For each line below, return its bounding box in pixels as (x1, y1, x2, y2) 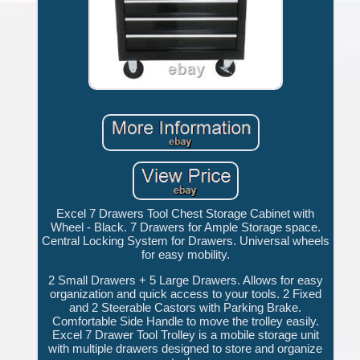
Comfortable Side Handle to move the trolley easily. (51, 314, 319, 329)
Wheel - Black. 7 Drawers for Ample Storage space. (50, 220, 321, 235)
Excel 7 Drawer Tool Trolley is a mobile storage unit (51, 328, 319, 342)
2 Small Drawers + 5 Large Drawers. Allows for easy (47, 273, 323, 288)
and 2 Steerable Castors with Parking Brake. (69, 301, 302, 315)
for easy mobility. (141, 247, 230, 262)
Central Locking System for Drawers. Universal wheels (41, 234, 329, 248)
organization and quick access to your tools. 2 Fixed (49, 287, 321, 301)
